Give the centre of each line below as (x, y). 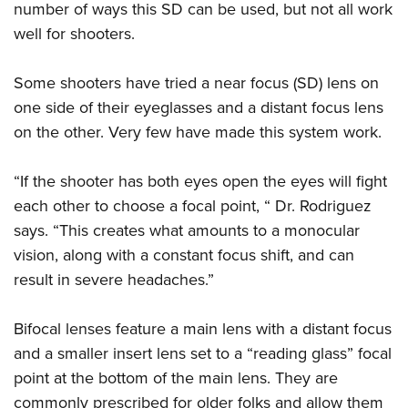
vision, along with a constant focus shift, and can (184, 255)
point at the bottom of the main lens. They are (176, 378)
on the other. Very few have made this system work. (198, 133)
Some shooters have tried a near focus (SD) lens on (196, 83)
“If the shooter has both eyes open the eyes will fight (200, 182)
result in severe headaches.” (114, 280)
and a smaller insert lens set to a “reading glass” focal (203, 354)
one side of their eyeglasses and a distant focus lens (199, 108)
